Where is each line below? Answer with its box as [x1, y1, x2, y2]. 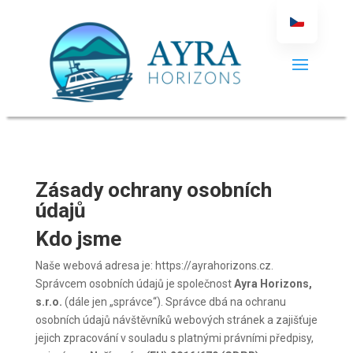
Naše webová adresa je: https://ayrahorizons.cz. [35, 259, 273, 273]
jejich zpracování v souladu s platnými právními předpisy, [35, 332, 314, 345]
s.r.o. [35, 295, 62, 309]
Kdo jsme [35, 227, 121, 251]
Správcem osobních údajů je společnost [35, 277, 234, 291]
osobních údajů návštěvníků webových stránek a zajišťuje [35, 314, 318, 327]
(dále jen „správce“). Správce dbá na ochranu [61, 295, 286, 309]
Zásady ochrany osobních [35, 178, 272, 203]
